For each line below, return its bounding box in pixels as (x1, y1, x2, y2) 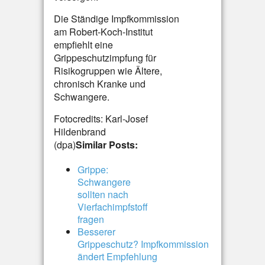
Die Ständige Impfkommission (54, 12, 179, 25)
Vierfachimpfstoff (77, 200, 148, 214)
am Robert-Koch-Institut (54, 25, 153, 38)
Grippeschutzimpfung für (54, 51, 156, 64)
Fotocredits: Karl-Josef (54, 112, 148, 125)
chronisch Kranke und (54, 77, 146, 91)
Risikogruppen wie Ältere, (54, 64, 162, 77)
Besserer (77, 225, 115, 238)
